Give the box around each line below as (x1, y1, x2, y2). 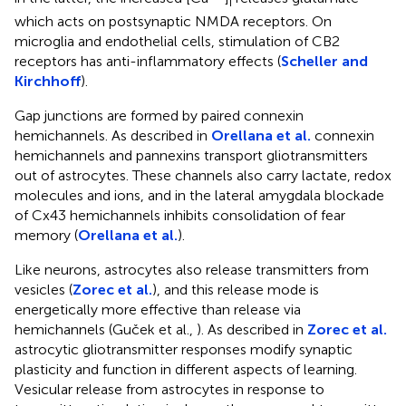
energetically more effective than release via (14, 301, 301, 319)
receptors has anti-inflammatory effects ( (14, 53, 281, 71)
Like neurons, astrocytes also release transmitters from (14, 261, 369, 279)
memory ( (14, 227, 78, 245)
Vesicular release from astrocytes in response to (14, 381, 324, 399)
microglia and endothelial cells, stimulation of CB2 (14, 33, 340, 51)
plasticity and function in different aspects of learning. (14, 361, 357, 379)
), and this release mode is (152, 281, 319, 299)
